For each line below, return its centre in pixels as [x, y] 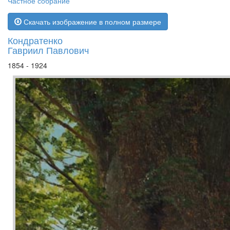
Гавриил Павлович [48, 50]
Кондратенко [35, 40]
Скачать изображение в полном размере [91, 22]
